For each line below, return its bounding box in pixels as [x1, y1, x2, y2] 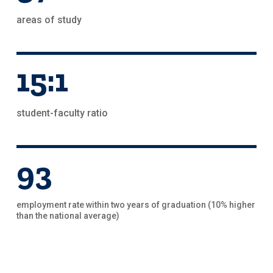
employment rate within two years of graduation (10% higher [16, 200, 255, 210]
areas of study [16, 14, 82, 26]
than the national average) [16, 211, 119, 221]
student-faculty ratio [16, 107, 108, 119]
